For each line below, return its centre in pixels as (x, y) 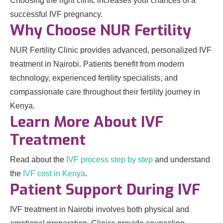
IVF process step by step (110, 160)
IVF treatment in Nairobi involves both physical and (100, 209)
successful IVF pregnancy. (56, 14)
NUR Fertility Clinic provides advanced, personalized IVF (111, 50)
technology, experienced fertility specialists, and (94, 78)
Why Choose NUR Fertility (101, 30)
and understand (181, 160)
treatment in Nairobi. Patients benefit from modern (97, 64)
